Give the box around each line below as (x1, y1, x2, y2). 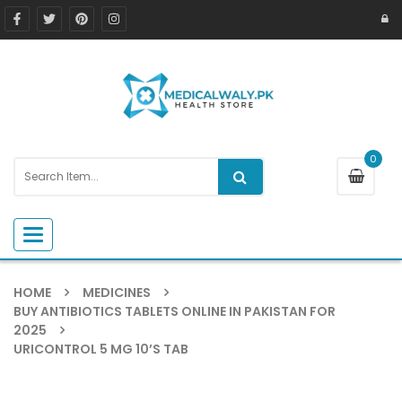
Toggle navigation (32, 225, 138, 243)
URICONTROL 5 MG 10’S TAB (13, 339, 188, 358)
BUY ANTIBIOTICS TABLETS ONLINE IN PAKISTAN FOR (13, 301, 336, 320)
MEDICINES (83, 283, 151, 301)
